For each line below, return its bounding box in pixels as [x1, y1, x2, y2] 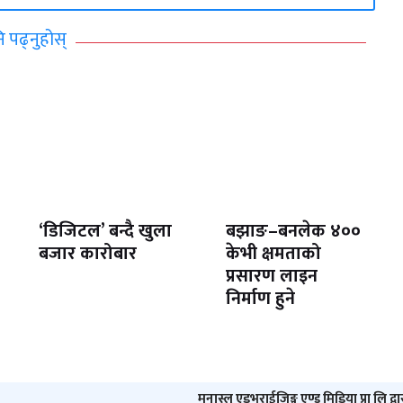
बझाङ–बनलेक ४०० [226, 216, 362, 247]
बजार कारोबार [39, 238, 138, 270]
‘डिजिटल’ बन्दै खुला [39, 216, 173, 247]
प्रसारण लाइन [226, 261, 318, 292]
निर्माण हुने [226, 283, 296, 315]
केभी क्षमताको [226, 238, 322, 270]
